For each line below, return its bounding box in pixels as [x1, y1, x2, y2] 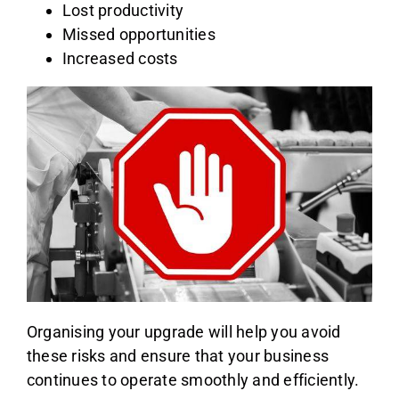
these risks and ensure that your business [26, 346, 330, 366]
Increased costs [61, 48, 178, 68]
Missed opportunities [61, 24, 216, 44]
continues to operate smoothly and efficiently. [26, 370, 360, 390]
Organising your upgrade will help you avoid [26, 322, 341, 342]
